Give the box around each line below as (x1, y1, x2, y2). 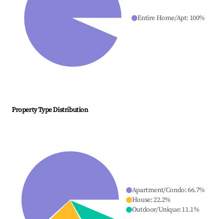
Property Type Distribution (12, 106, 88, 115)
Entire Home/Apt (137, 14, 187, 23)
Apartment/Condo (131, 186, 185, 195)
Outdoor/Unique (131, 205, 179, 215)
